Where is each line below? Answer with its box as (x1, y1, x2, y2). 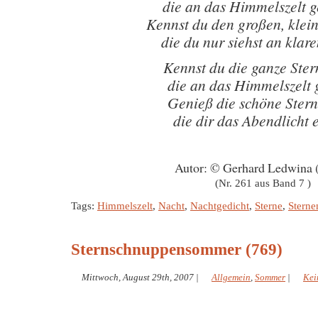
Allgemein (212, 272, 251, 283)
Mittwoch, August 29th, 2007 (82, 272, 194, 283)
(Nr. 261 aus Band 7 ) (214, 177, 311, 189)
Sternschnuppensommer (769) (71, 241, 283, 258)
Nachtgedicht (190, 200, 249, 212)
